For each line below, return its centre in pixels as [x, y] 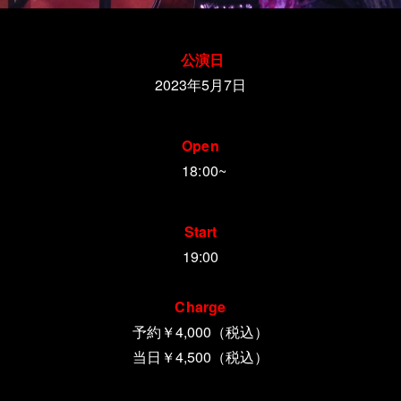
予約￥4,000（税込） [200, 332]
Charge [200, 307]
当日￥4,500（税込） [200, 357]
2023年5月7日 [200, 85]
